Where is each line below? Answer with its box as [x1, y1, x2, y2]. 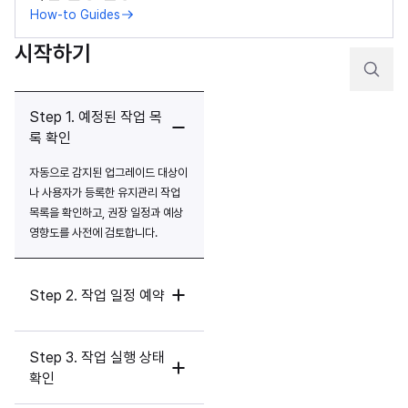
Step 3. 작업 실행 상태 [29, 349, 165, 366]
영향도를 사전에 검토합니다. [29, 226, 158, 240]
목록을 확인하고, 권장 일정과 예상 [29, 206, 183, 219]
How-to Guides [30, 7, 120, 22]
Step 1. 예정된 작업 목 [29, 108, 162, 126]
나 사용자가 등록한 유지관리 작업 [29, 186, 180, 199]
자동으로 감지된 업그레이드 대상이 [29, 166, 188, 179]
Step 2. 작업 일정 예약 [29, 286, 165, 304]
